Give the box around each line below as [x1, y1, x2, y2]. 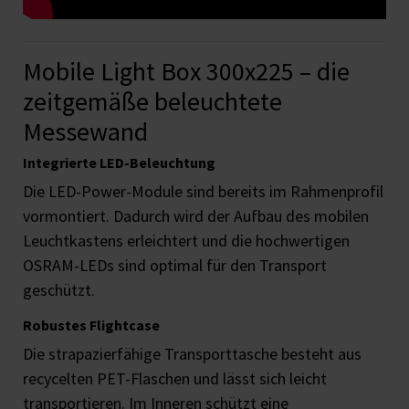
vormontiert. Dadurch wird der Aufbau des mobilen [23, 205, 369, 227]
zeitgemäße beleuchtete [23, 85, 282, 119]
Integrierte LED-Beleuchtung [23, 153, 215, 173]
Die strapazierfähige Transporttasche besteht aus [23, 343, 362, 365]
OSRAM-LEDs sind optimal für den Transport [23, 255, 327, 277]
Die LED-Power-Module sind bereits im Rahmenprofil [23, 181, 383, 203]
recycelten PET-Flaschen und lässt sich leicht [23, 368, 327, 390]
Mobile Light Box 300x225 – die [23, 55, 350, 89]
